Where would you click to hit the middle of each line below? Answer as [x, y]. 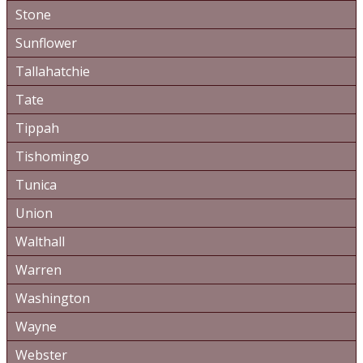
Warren [38, 270]
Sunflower [46, 43]
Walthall [40, 241]
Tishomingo [52, 156]
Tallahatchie [53, 71]
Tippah [37, 128]
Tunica [36, 185]
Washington [53, 298]
